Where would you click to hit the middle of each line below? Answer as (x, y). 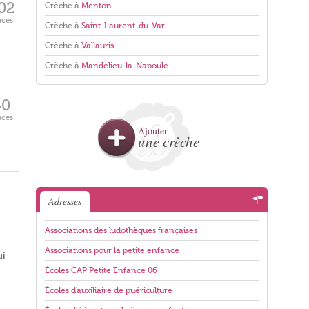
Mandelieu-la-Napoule (125, 66)
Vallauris (98, 46)
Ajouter (153, 131)
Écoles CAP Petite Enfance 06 (101, 270)
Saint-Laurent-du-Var (123, 26)
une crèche (169, 141)
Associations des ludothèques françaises (121, 230)
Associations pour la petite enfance (112, 250)
